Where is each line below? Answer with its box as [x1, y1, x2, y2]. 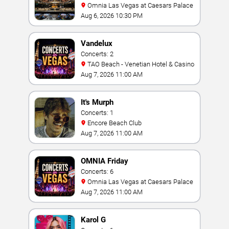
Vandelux [81, 39, 112, 48]
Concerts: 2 [81, 50, 113, 58]
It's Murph [81, 98, 113, 107]
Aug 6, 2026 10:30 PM [81, 12, 143, 19]
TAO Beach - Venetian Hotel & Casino [87, 60, 194, 68]
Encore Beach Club [87, 119, 142, 127]
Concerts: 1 [81, 109, 113, 117]
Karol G [81, 215, 106, 224]
